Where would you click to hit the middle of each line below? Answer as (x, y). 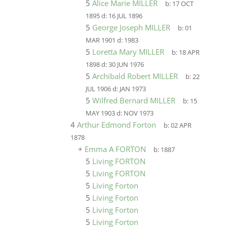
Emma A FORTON (115, 149)
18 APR (190, 52)
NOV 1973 (138, 113)
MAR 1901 (100, 40)
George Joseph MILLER (131, 27)
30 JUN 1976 (126, 65)
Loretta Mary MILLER (128, 52)
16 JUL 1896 (125, 16)
